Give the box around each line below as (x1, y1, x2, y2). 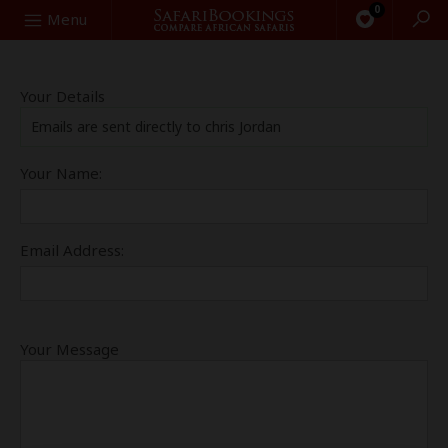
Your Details (20, 86, 105, 106)
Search (9, 8, 57, 28)
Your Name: (20, 163, 102, 183)
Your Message (20, 339, 119, 359)
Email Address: (20, 240, 124, 260)
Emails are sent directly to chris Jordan (31, 117, 281, 136)
